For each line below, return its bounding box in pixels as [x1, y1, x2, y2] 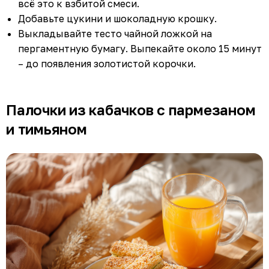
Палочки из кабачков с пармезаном [6, 100, 256, 118]
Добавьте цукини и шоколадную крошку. [18, 12, 217, 25]
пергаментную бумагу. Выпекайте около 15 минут [18, 42, 262, 55]
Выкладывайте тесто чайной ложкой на [18, 27, 212, 40]
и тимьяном [6, 119, 87, 138]
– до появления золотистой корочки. [18, 57, 196, 70]
